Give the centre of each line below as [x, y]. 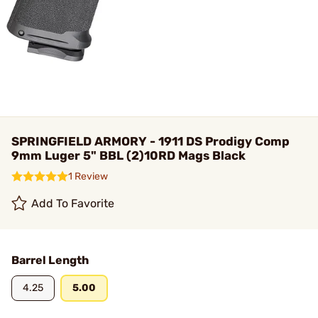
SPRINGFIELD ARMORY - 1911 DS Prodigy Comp [150, 141]
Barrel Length [50, 260]
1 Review [88, 176]
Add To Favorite [73, 203]
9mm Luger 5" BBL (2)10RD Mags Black [128, 155]
